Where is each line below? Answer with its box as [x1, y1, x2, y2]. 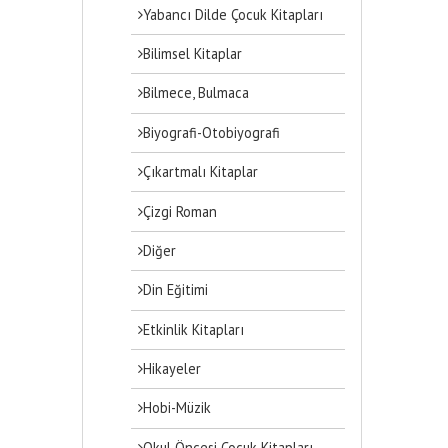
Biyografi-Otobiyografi [143, 122, 281, 142]
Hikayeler [143, 359, 202, 379]
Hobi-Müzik [143, 398, 212, 418]
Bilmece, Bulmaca [143, 83, 250, 103]
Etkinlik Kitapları [143, 319, 245, 339]
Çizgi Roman [143, 201, 218, 221]
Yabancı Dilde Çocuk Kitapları [143, 4, 324, 24]
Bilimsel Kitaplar [143, 44, 243, 64]
